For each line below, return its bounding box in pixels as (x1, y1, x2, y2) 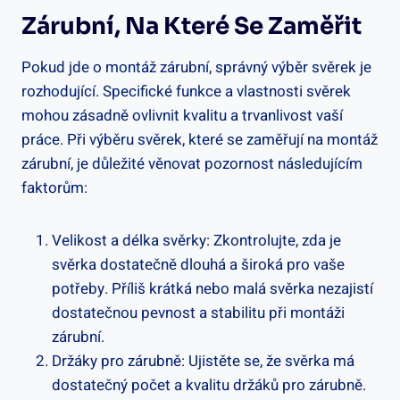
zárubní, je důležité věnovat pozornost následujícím (21, 152, 362, 175)
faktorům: (21, 176, 87, 199)
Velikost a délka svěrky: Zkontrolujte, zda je (52, 229, 341, 252)
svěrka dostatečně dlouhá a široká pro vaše (52, 253, 345, 276)
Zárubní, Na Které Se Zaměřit (21, 11, 362, 41)
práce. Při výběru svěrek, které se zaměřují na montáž (21, 128, 378, 151)
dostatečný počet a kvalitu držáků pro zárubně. (52, 373, 366, 396)
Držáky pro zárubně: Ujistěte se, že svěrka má (52, 349, 354, 372)
